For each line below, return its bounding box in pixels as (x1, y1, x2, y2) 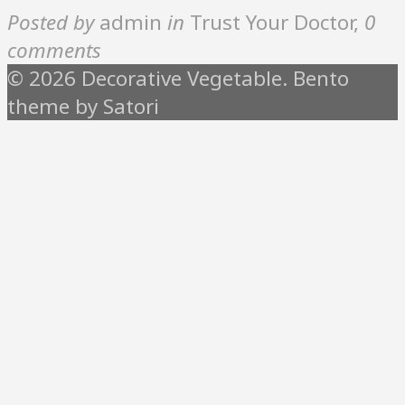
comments (7, 35, 101, 64)
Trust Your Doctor (190, 7, 353, 36)
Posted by (7, 7, 94, 36)
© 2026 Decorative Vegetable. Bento (7, 63, 349, 92)
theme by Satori (7, 91, 159, 120)
